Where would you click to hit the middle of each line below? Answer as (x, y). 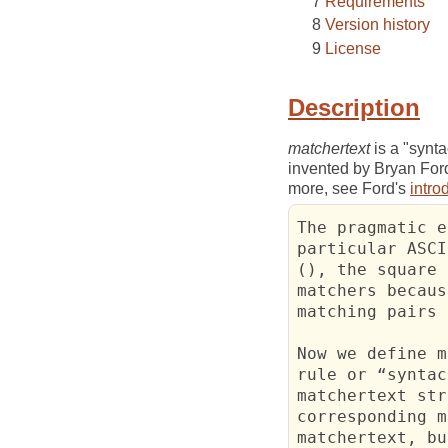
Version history (377, 25)
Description (354, 108)
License (353, 48)
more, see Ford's (349, 189)
